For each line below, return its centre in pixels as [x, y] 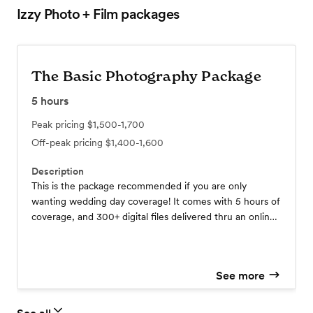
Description [58, 172]
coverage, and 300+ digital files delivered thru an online [153, 217]
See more [241, 275]
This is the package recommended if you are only [139, 186]
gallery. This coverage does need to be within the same [152, 232]
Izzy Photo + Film [67, 14]
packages [148, 14]
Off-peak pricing [68, 143]
